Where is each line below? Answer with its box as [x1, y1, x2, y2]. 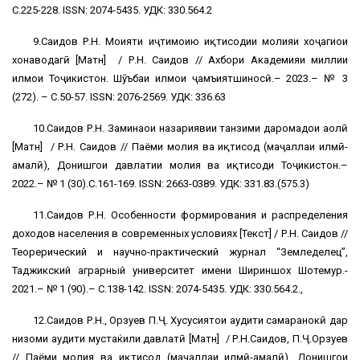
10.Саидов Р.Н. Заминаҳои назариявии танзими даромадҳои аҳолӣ [33, 122, 348, 135]
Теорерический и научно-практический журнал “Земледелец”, [12, 246, 348, 259]
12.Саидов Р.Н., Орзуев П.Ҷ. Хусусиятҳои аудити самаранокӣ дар [33, 314, 348, 327]
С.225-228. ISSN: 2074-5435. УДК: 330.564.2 [12, 4, 212, 17]
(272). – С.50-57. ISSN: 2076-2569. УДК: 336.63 [12, 91, 226, 104]
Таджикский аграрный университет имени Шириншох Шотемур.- [12, 264, 348, 277]
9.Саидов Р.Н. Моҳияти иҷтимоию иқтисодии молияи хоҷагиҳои [33, 35, 348, 48]
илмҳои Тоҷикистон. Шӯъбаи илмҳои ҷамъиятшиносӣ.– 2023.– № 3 [12, 72, 348, 85]
